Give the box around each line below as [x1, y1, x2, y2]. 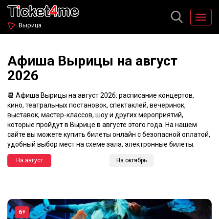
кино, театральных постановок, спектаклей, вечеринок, [7, 101, 186, 109]
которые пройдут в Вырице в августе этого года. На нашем [7, 121, 197, 129]
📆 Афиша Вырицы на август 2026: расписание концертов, [7, 91, 194, 99]
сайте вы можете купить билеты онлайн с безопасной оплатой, [7, 131, 210, 138]
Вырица [19, 22, 42, 29]
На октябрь [116, 157, 147, 164]
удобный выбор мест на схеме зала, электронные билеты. [7, 140, 195, 148]
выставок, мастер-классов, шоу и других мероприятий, [7, 111, 183, 119]
